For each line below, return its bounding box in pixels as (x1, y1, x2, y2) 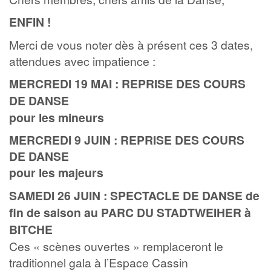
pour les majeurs (9, 164, 103, 181)
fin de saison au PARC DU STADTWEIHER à (9, 204, 251, 221)
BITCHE (9, 221, 53, 238)
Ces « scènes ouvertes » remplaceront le (9, 238, 223, 254)
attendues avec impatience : (9, 53, 155, 69)
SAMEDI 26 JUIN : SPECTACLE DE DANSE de (9, 187, 260, 204)
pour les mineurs (9, 109, 104, 126)
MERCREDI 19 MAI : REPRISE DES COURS (9, 75, 246, 92)
